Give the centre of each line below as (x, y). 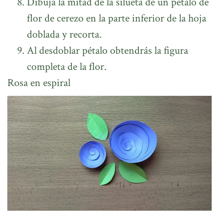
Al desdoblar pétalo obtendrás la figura (108, 51)
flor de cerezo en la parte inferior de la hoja (117, 19)
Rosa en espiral (39, 83)
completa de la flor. (67, 67)
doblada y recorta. (64, 35)
